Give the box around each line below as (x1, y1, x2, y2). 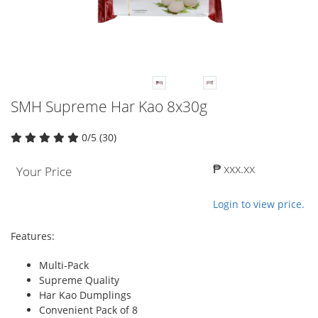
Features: (11, 229, 55, 243)
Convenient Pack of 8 (39, 302, 138, 317)
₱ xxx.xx (213, 160, 255, 177)
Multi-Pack (39, 258, 89, 272)
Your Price (16, 163, 72, 180)
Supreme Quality (39, 273, 119, 287)
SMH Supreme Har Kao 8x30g (11, 96, 207, 116)
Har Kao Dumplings (39, 287, 131, 302)
